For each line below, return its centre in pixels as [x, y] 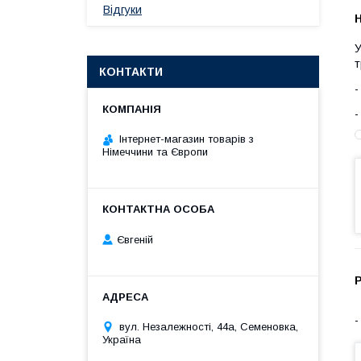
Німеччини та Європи [155, 152]
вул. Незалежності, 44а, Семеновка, [209, 326]
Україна [122, 339]
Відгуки [122, 10]
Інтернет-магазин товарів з [187, 139]
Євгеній [135, 239]
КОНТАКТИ [131, 72]
